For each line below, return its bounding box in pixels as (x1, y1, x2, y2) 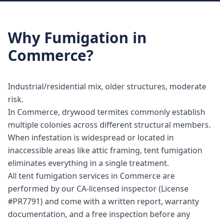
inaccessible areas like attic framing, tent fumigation (8, 145, 202, 156)
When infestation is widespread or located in (8, 132, 174, 143)
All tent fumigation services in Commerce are (8, 170, 175, 181)
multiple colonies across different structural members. (8, 119, 211, 130)
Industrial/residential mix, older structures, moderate (8, 81, 206, 92)
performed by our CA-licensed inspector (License (8, 183, 189, 194)
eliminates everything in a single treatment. (8, 158, 169, 168)
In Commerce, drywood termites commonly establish (8, 107, 205, 117)
